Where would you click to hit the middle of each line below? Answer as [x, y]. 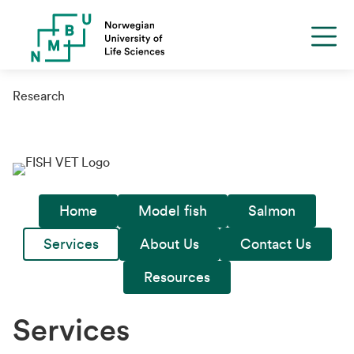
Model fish [172, 211]
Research [39, 96]
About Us [169, 244]
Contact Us [275, 244]
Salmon [271, 211]
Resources [177, 277]
